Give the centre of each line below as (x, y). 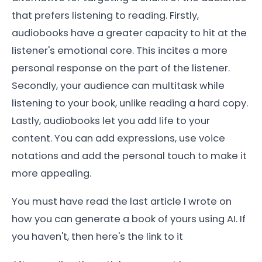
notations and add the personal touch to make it (129, 156)
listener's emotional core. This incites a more (120, 51)
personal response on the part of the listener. (121, 68)
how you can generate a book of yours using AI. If (129, 219)
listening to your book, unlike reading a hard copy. (130, 103)
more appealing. (53, 173)
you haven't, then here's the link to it (97, 237)
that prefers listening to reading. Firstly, (105, 15)
